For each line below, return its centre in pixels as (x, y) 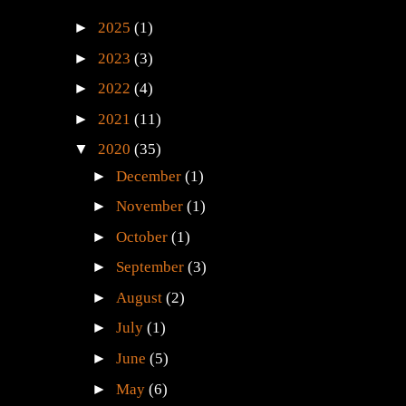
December (151, 176)
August (141, 297)
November (152, 207)
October (144, 237)
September (152, 267)
